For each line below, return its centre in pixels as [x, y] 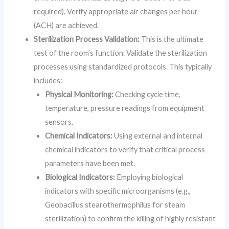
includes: [48, 81]
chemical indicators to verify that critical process [125, 150]
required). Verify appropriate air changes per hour [116, 12]
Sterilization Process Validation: [87, 39]
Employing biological [149, 177]
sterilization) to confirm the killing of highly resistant [131, 219]
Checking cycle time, [147, 95]
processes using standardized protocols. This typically [123, 67]
